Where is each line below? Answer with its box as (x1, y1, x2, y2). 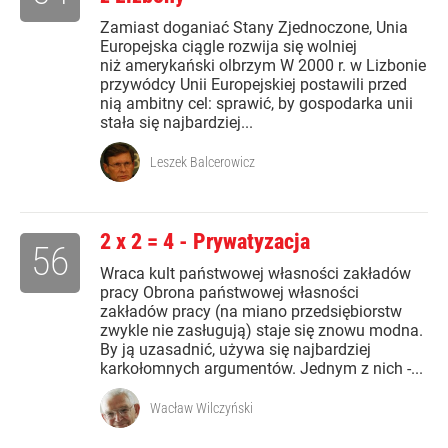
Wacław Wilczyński (150, 400, 253, 417)
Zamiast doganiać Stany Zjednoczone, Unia (100, 18, 408, 38)
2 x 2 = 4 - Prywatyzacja (100, 229, 310, 255)
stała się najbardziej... (100, 113, 253, 133)
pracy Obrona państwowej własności (100, 283, 359, 303)
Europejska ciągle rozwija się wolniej (100, 37, 357, 57)
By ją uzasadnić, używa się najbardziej (100, 340, 371, 360)
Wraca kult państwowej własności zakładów (100, 264, 411, 284)
